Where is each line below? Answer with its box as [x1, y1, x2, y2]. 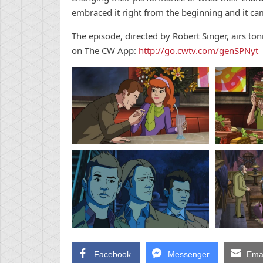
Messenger [168, 249, 210, 259]
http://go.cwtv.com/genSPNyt [139, 45, 258, 57]
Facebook [94, 249, 131, 259]
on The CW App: [72, 45, 139, 57]
